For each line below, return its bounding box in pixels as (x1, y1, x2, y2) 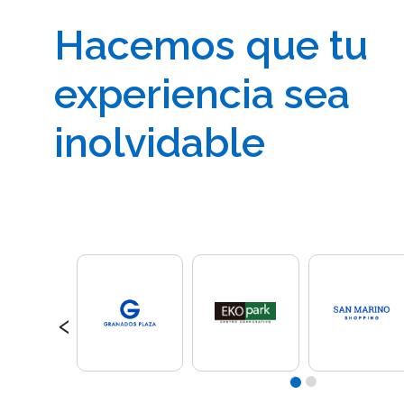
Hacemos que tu (54, 22, 368, 70)
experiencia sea (54, 70, 350, 119)
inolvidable (54, 119, 265, 168)
